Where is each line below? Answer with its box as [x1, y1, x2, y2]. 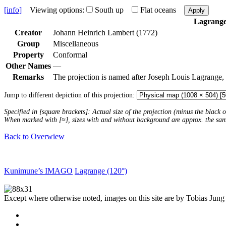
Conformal [53, 50, 87, 59]
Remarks [13, 72, 44, 81]
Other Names [6, 61, 51, 70]
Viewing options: [22, 5, 86, 14]
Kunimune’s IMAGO [4, 166, 73, 175]
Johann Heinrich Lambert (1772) [53, 28, 157, 37]
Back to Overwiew [4, 132, 65, 141]
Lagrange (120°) [75, 166, 127, 175]
